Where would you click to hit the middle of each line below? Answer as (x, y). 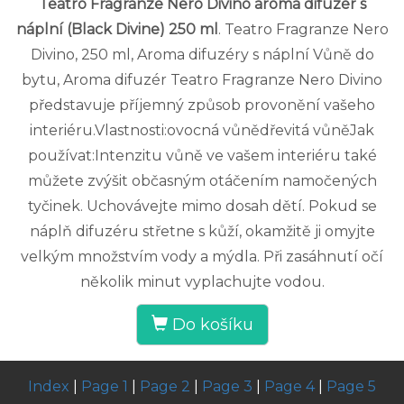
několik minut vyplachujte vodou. (202, 282)
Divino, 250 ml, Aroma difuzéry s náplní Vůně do (202, 55)
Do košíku (210, 325)
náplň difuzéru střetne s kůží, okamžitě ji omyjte (202, 232)
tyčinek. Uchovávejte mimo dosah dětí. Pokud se (202, 207)
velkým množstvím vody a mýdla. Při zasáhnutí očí (202, 257)
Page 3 (227, 387)
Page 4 (289, 387)
